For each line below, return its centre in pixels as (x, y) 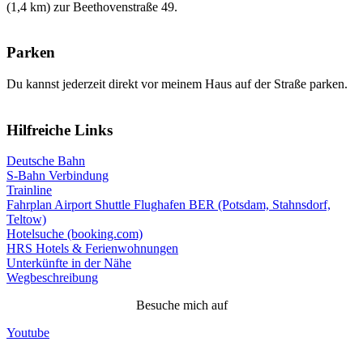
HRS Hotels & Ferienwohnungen (92, 249)
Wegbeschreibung (52, 278)
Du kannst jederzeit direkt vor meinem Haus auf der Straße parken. (177, 84)
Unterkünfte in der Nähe (69, 263)
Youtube (28, 333)
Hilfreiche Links (60, 130)
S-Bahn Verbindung (58, 176)
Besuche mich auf (181, 305)
